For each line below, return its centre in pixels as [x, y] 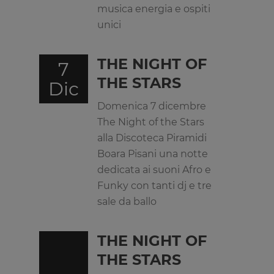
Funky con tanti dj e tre [154, 186]
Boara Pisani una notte [153, 154]
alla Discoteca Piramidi [152, 138]
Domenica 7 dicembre [152, 106]
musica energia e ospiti [154, 9]
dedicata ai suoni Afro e [154, 170]
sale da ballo [127, 202]
